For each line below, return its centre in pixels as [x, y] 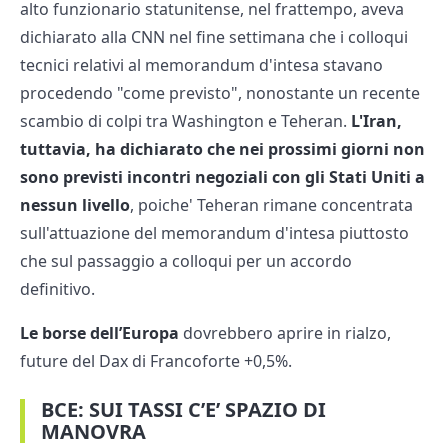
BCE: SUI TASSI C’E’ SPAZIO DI [183, 410]
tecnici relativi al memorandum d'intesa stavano [201, 65]
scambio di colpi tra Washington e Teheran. [185, 121]
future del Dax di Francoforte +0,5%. [156, 361]
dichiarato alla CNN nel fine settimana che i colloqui [214, 37]
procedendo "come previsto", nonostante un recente [220, 93]
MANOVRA [93, 432]
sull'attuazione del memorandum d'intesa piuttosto [214, 233]
